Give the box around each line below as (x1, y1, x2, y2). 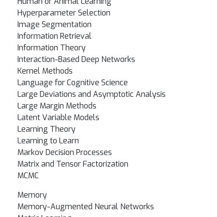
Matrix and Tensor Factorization (17, 159, 128, 169)
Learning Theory (17, 124, 76, 134)
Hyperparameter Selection (17, 8, 110, 18)
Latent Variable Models (17, 112, 99, 123)
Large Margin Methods (17, 101, 96, 111)
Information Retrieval (17, 31, 92, 41)
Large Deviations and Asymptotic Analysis (17, 89, 166, 99)
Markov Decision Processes (17, 147, 112, 157)
